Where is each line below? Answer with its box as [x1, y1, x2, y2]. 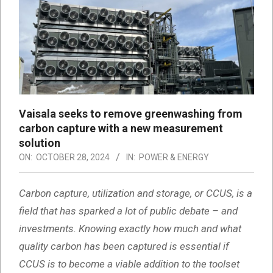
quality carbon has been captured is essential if [19, 240, 229, 253]
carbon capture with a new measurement [19, 122, 223, 135]
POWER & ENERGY [139, 152, 209, 163]
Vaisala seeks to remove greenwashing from [19, 107, 243, 121]
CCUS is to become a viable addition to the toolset [19, 258, 239, 271]
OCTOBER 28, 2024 [36, 152, 110, 163]
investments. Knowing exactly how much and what [19, 222, 241, 235]
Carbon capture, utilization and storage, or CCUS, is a [19, 187, 252, 200]
